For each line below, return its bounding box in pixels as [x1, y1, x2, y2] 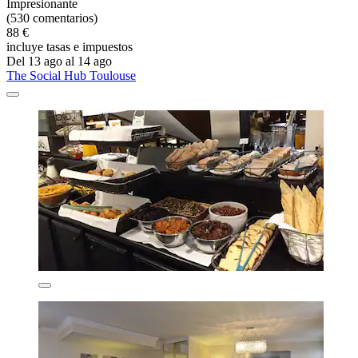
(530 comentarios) [6, 10, 97, 25]
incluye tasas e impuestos [6, 39, 133, 54]
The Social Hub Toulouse [6, 68, 136, 82]
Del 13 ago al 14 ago [6, 54, 112, 68]
